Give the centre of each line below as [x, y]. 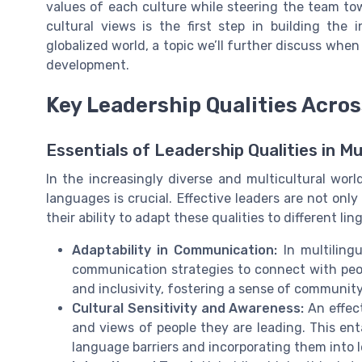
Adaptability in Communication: [175, 250]
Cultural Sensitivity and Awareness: [188, 308]
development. [88, 65]
